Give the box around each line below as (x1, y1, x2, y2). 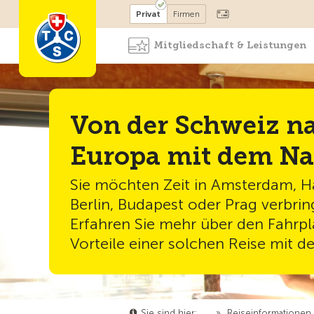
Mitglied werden (94, 7, 175, 18)
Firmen (173, 9, 200, 19)
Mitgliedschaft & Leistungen (153, 39, 306, 51)
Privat (136, 9, 161, 19)
